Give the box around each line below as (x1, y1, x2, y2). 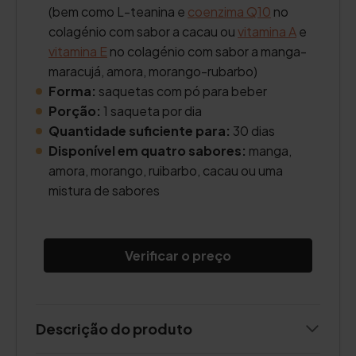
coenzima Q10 (188, 3, 271, 20)
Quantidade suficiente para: (48, 122, 230, 139)
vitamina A (238, 23, 296, 40)
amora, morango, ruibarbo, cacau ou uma (48, 162, 283, 179)
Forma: (48, 83, 96, 99)
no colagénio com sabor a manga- (107, 43, 307, 60)
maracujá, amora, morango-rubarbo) (48, 63, 257, 79)
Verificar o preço (125, 247, 231, 264)
